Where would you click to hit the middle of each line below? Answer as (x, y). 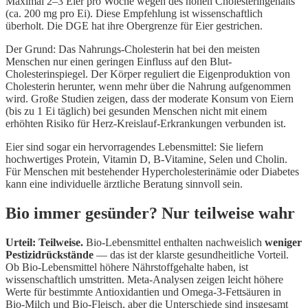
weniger (283, 242)
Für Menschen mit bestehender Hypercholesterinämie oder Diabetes (152, 171)
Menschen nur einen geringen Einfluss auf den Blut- (119, 61)
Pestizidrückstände (49, 254)
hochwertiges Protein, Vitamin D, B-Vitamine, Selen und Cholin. (146, 159)
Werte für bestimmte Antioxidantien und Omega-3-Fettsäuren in (143, 291)
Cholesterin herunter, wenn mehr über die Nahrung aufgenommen (148, 86)
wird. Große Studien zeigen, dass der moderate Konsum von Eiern (150, 98)
